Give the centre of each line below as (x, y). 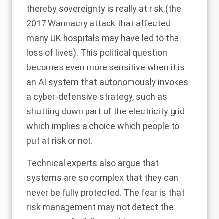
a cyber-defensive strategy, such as (97, 97)
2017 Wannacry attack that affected (99, 23)
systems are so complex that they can (102, 178)
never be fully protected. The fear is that (106, 193)
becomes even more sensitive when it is (106, 67)
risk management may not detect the (100, 207)
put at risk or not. (60, 141)
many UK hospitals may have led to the (103, 38)
